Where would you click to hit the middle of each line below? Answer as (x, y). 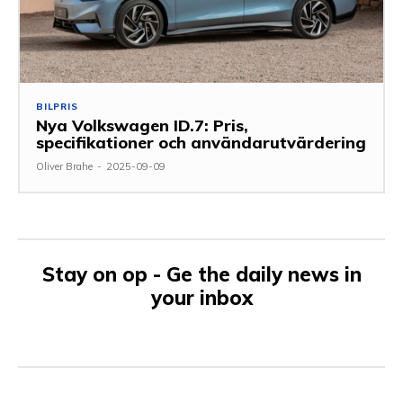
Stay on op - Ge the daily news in (201, 274)
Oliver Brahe (64, 166)
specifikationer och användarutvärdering (201, 142)
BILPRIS (57, 106)
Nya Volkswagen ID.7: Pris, (142, 125)
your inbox (201, 297)
